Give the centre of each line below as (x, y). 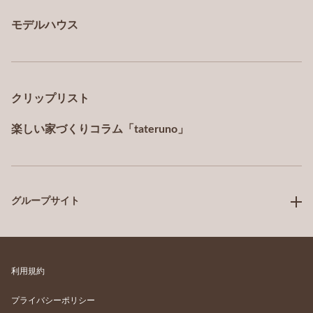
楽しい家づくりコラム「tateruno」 (100, 129)
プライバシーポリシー (53, 300)
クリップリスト (50, 98)
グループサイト (45, 201)
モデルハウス (45, 25)
